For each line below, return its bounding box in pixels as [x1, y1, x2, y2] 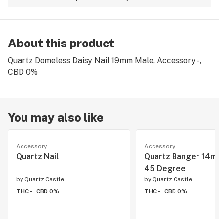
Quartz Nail [16, 152, 59, 161]
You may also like [8, 110, 104, 124]
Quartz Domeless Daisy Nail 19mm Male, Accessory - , [8, 56, 201, 65]
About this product [8, 36, 114, 50]
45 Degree [144, 164, 186, 173]
